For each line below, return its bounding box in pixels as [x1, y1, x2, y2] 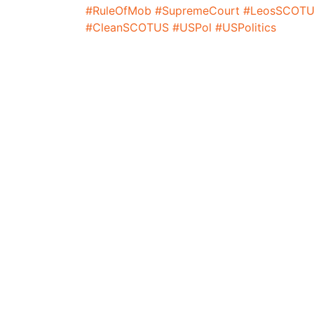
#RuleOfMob [86, 3, 151, 18]
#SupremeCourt [155, 3, 240, 18]
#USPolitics [215, 20, 276, 34]
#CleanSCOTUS [86, 20, 169, 34]
